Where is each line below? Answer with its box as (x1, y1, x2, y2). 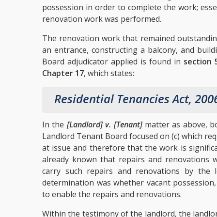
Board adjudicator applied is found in (42, 56, 184, 67)
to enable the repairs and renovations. (42, 189, 182, 200)
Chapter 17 (42, 68, 84, 78)
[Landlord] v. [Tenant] (66, 119, 142, 130)
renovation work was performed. (42, 14, 161, 24)
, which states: (84, 68, 134, 78)
